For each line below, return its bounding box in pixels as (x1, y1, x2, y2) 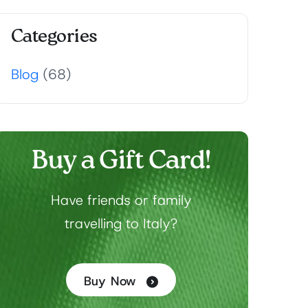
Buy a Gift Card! (31, 148, 211, 175)
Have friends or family (50, 192, 192, 210)
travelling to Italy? (65, 215, 177, 233)
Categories (11, 28, 98, 46)
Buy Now (83, 274, 137, 289)
